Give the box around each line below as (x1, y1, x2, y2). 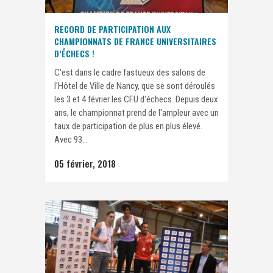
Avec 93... (54, 134, 88, 145)
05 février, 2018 (54, 157, 116, 170)
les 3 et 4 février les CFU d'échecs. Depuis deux (54, 94, 218, 105)
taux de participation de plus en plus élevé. (54, 121, 202, 132)
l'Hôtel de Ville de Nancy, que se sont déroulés (54, 80, 215, 91)
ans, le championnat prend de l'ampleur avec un (54, 107, 219, 118)
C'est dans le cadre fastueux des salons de (54, 67, 205, 78)
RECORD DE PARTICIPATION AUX (54, 23, 171, 35)
